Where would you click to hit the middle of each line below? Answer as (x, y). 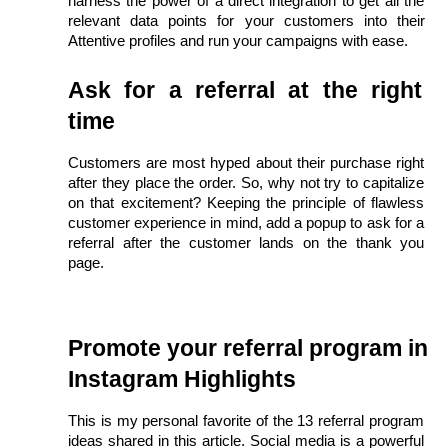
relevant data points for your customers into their (246, 20)
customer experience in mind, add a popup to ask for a (246, 222)
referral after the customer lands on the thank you (246, 242)
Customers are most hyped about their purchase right (246, 162)
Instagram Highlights (182, 378)
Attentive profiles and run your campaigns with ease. (238, 40)
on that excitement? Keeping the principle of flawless (246, 202)
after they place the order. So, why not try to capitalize (246, 182)
